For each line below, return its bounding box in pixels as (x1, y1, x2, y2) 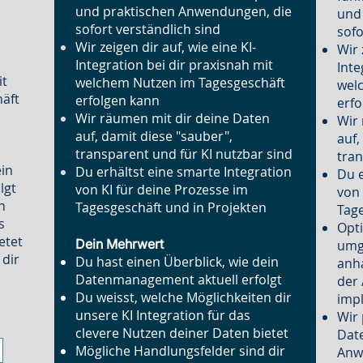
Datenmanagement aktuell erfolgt (75, 271, 283, 288)
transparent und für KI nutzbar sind (75, 145, 293, 163)
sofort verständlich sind (75, 20, 221, 38)
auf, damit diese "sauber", (75, 127, 233, 145)
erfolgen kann (75, 92, 160, 109)
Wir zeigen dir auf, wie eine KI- (75, 38, 257, 56)
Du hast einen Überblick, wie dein (75, 253, 280, 271)
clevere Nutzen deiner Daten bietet (75, 324, 289, 342)
